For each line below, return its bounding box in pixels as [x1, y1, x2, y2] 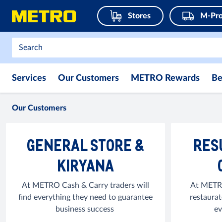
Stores [128, 12, 151, 20]
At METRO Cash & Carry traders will [22, 181, 149, 189]
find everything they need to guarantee [18, 193, 153, 201]
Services [12, 74, 46, 83]
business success [55, 205, 116, 213]
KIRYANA [57, 156, 114, 175]
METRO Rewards [131, 74, 200, 83]
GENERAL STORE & [27, 135, 144, 155]
